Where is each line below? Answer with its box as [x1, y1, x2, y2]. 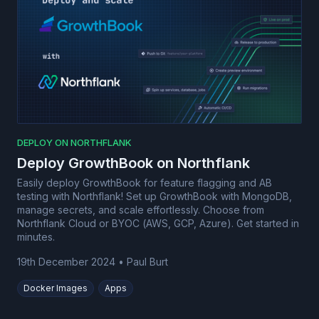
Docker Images [23, 282, 88, 293]
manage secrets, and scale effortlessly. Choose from [17, 203, 264, 216]
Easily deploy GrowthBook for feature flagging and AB [17, 176, 272, 189]
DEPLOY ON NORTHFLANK [17, 136, 132, 148]
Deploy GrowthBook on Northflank [17, 154, 250, 172]
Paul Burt [127, 255, 168, 268]
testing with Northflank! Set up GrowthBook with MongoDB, [17, 189, 292, 202]
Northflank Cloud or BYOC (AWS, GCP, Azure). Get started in [17, 216, 299, 229]
